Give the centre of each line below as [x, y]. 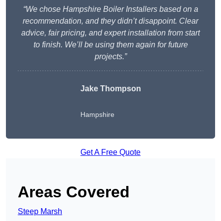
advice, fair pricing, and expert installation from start [110, 33]
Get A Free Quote [110, 152]
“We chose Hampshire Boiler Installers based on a [110, 9]
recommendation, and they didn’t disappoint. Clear [110, 21]
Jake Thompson [110, 89]
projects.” [110, 57]
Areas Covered [74, 192]
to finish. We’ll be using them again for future [110, 45]
